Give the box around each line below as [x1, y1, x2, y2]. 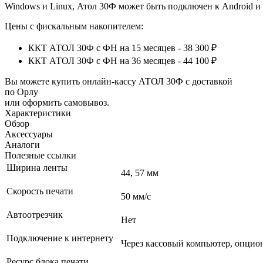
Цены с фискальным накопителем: [5, 21, 143, 31]
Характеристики [5, 107, 71, 118]
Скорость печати [6, 186, 76, 196]
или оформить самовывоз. [5, 97, 109, 107]
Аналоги [5, 139, 40, 150]
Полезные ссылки [5, 150, 76, 160]
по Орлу [5, 86, 38, 97]
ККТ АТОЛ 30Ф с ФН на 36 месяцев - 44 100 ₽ [28, 55, 217, 66]
